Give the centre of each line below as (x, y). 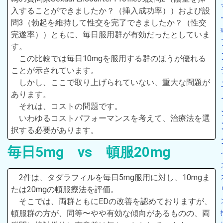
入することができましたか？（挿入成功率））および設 (111, 10)
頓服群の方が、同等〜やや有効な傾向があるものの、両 (111, 213)
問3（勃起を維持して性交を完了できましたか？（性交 (109, 22)
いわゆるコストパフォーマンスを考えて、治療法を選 (114, 118)
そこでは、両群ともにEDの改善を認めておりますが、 (115, 201)
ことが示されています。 (55, 70)
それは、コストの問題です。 (71, 106)
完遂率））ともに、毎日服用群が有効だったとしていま (111, 34)
